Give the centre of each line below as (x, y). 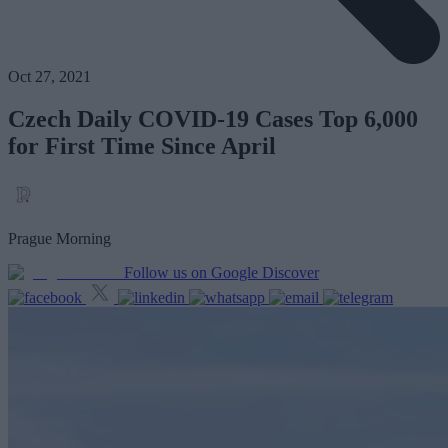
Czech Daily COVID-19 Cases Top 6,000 (213, 119)
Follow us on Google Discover (221, 273)
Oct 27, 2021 (49, 77)
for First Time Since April (142, 146)
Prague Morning (59, 239)
